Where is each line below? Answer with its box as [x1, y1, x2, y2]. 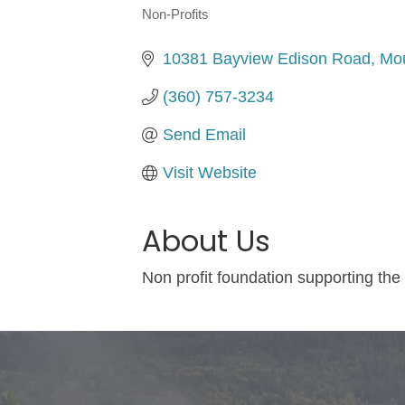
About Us [142, 220, 270, 261]
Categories [141, 12, 259, 42]
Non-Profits [142, 5, 209, 22]
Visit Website [162, 163, 257, 182]
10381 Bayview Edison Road [162, 49, 371, 68]
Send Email [162, 125, 246, 144]
